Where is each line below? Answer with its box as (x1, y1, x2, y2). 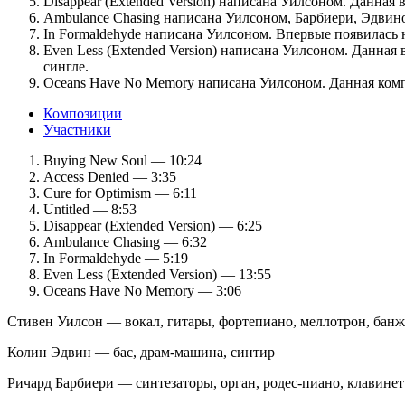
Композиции (43, 106, 122, 122)
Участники (43, 122, 111, 138)
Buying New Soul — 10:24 (43, 153, 202, 169)
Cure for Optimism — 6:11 (43, 185, 197, 202)
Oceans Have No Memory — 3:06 (43, 283, 241, 299)
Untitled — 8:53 (43, 202, 137, 218)
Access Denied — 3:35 (43, 169, 176, 185)
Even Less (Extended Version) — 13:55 (43, 267, 271, 283)
